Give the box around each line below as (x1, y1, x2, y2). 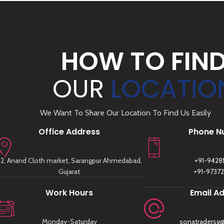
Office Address (38, 126, 100, 137)
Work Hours (45, 187, 93, 198)
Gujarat (58, 167, 80, 176)
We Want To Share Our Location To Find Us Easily (39, 108, 211, 117)
